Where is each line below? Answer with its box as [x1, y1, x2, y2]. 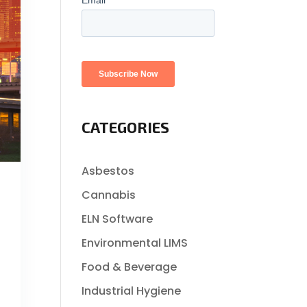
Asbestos [82, 163, 135, 179]
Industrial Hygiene [82, 283, 182, 299]
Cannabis [82, 187, 136, 203]
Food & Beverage [82, 259, 177, 275]
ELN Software [82, 211, 153, 227]
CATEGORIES [82, 118, 170, 136]
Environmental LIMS [82, 235, 188, 251]
